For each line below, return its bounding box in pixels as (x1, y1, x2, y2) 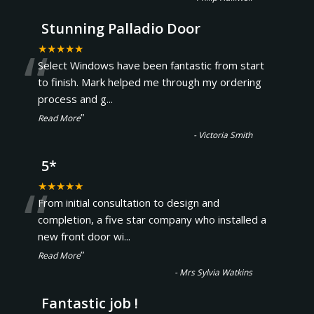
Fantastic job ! (41, 294, 138, 313)
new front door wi (37, 229, 124, 243)
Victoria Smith (198, 129, 253, 141)
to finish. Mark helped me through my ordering (37, 75, 261, 89)
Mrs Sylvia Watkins (179, 266, 253, 278)
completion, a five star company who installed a (37, 212, 266, 226)
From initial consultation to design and (37, 196, 219, 210)
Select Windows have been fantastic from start (37, 58, 264, 72)
